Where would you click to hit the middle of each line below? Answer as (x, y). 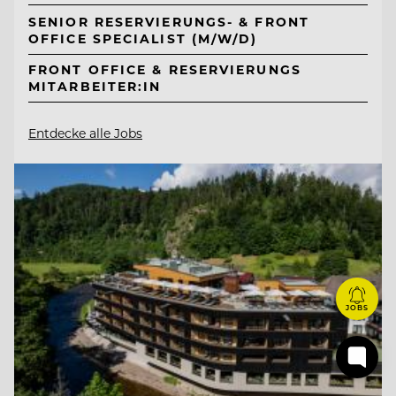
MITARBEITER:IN (95, 87)
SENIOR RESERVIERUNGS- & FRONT (169, 21)
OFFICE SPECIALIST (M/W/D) (143, 38)
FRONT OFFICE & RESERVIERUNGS (165, 70)
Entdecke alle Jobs (85, 133)
